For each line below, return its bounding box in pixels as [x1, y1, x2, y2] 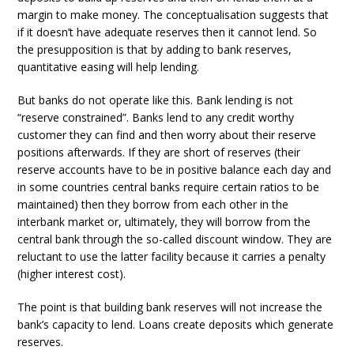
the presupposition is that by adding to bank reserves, [17, 42, 292, 57]
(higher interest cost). [17, 266, 126, 281]
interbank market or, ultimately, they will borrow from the [17, 214, 311, 229]
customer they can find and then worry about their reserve [17, 127, 317, 142]
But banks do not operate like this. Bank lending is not [17, 92, 294, 107]
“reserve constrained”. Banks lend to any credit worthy [17, 110, 295, 125]
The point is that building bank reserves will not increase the [17, 299, 323, 314]
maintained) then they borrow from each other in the [17, 197, 289, 212]
